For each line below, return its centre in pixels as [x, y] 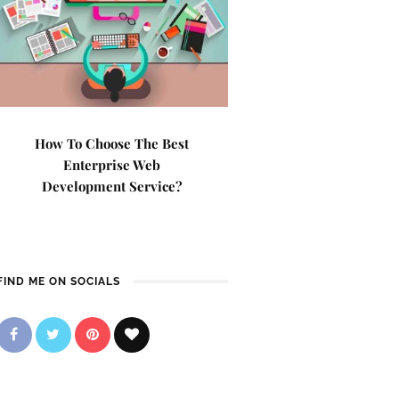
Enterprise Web [112, 165]
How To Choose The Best [112, 143]
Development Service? [112, 186]
